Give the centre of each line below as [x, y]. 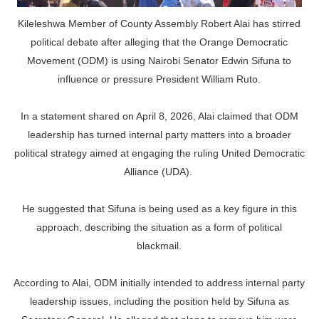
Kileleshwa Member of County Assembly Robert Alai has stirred [159, 23]
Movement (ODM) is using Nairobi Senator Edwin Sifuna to [159, 61]
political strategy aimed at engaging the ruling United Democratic [159, 153]
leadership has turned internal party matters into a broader [159, 135]
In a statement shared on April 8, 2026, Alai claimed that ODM [159, 116]
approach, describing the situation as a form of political [159, 227]
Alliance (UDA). [159, 172]
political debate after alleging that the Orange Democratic [159, 42]
